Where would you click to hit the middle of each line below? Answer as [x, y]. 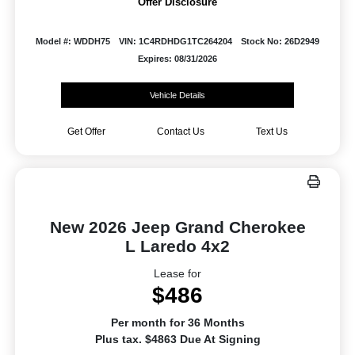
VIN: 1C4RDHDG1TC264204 [175, 42]
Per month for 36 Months [177, 322]
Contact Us [180, 131]
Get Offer [86, 131]
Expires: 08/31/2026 [177, 59]
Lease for [177, 273]
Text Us [271, 131]
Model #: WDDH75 [73, 42]
